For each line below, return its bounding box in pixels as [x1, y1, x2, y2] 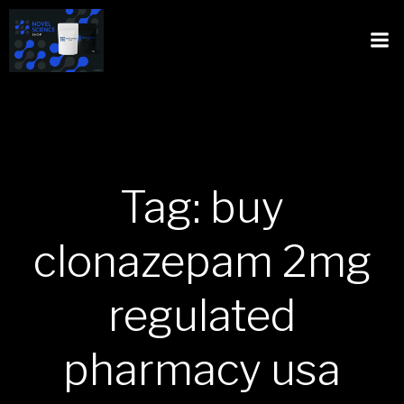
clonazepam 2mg [32, 235, 372, 288]
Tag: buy [120, 181, 284, 234]
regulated [108, 289, 296, 342]
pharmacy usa [63, 344, 341, 396]
